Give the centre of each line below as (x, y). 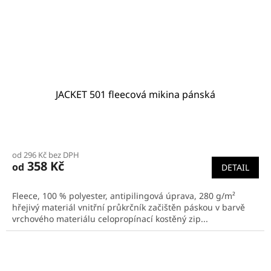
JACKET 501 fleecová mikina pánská (135, 95)
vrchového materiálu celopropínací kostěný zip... (110, 219)
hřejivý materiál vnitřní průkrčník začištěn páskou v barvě (129, 207)
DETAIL (235, 168)
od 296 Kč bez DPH (46, 155)
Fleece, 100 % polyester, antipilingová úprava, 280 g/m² (124, 196)
